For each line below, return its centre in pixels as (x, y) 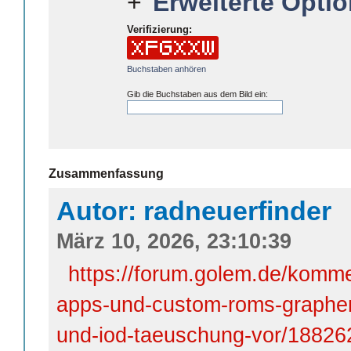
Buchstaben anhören (166, 69)
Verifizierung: (159, 29)
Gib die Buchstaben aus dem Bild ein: (197, 94)
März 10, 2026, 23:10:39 (174, 241)
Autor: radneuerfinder (194, 210)
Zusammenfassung (106, 173)
